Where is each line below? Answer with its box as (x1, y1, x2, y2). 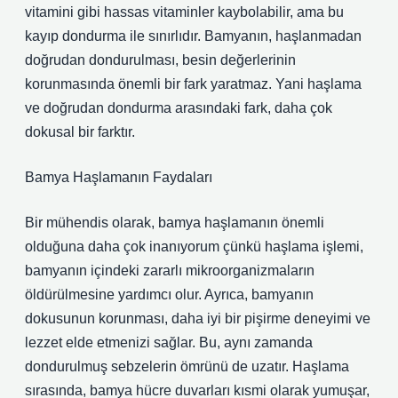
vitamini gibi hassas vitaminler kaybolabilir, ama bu (25, 4, 344, 20)
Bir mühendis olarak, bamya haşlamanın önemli (25, 215, 324, 230)
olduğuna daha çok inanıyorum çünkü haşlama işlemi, (25, 239, 363, 254)
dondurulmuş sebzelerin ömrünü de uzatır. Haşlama (25, 359, 349, 374)
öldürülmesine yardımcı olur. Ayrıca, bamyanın (25, 287, 314, 302)
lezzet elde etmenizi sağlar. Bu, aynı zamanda (25, 335, 313, 350)
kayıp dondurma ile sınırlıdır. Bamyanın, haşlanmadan (25, 28, 362, 44)
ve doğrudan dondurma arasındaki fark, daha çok (25, 100, 332, 115)
